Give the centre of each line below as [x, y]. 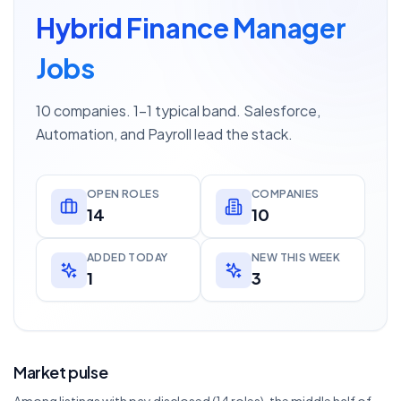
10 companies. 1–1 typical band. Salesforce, [178, 111]
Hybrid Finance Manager [191, 28]
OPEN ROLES [123, 194]
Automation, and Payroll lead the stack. [164, 134]
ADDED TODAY [128, 257]
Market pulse [61, 372]
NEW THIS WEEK [296, 257]
